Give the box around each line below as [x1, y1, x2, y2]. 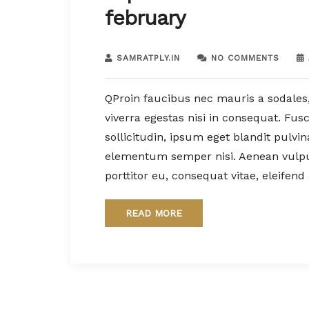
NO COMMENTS [211, 52, 279, 63]
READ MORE [126, 207, 182, 219]
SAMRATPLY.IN [117, 52, 180, 63]
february [105, 5, 185, 30]
